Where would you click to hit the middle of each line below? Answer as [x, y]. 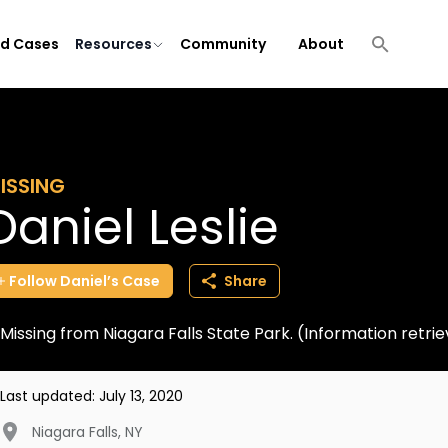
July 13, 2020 [141, 396]
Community [223, 44]
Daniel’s [89, 281]
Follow [33, 281]
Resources [113, 44]
